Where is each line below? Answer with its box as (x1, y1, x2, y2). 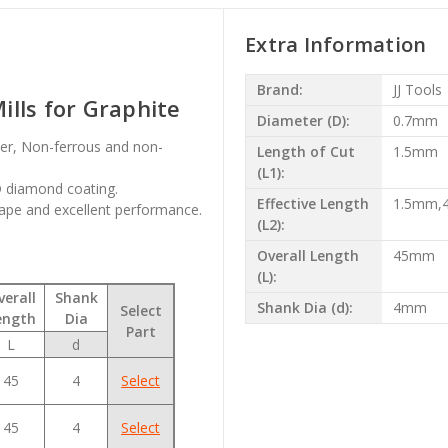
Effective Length (256, 194, 369, 214)
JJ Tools (392, 80, 442, 100)
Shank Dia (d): (256, 298, 353, 318)
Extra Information (245, 30, 427, 58)
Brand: (256, 80, 303, 100)
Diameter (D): (256, 111, 350, 131)
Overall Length (256, 246, 359, 266)
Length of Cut (256, 142, 355, 162)
